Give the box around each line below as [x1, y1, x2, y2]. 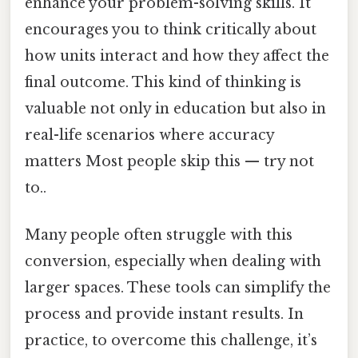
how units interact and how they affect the [25, 46, 329, 65]
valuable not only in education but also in [25, 99, 326, 117]
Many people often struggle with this [25, 225, 292, 244]
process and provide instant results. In [25, 304, 304, 323]
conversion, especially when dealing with [25, 252, 321, 270]
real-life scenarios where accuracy [25, 125, 274, 144]
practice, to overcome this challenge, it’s [25, 331, 317, 349]
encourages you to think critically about [25, 20, 316, 38]
